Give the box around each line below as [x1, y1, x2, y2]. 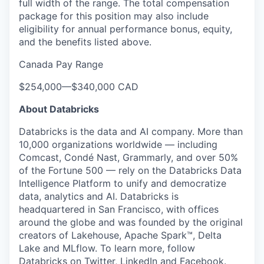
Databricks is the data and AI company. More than [19, 126, 243, 137]
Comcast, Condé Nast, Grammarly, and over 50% [19, 151, 238, 163]
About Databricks [19, 103, 99, 115]
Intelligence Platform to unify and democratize [19, 177, 226, 189]
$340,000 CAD [71, 81, 138, 93]
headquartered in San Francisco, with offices [19, 203, 219, 215]
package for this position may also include [19, 10, 209, 22]
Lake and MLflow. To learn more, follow [19, 242, 195, 254]
